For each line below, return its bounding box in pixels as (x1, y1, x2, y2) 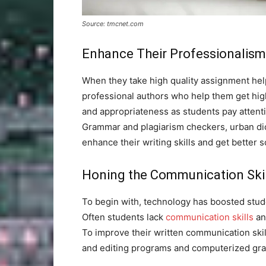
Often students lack (82, 211, 166, 223)
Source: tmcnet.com (82, 20, 144, 28)
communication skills (166, 211, 254, 223)
